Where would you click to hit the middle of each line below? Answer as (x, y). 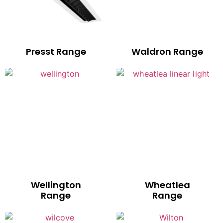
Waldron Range (167, 52)
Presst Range (56, 52)
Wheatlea (167, 185)
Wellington (56, 185)
